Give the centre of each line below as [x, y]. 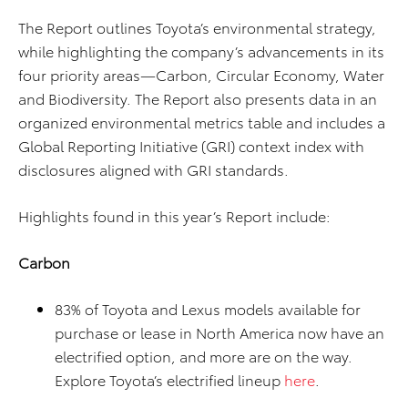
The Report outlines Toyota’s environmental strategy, [197, 27]
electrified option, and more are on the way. [204, 356]
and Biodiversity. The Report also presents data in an [198, 98]
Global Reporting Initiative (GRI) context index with [191, 146]
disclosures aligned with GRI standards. [153, 169]
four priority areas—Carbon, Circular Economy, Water [201, 75]
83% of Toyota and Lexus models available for [208, 309]
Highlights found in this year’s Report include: [174, 216]
